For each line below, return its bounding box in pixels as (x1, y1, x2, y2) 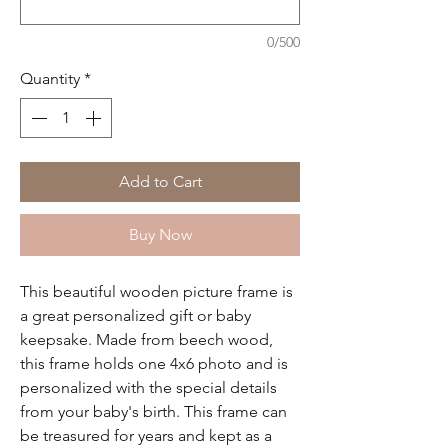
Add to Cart (118, 172, 202, 191)
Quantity (20, 69, 80, 88)
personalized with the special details (20, 378, 277, 397)
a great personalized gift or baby (20, 306, 251, 325)
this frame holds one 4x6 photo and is (20, 354, 288, 373)
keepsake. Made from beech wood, (20, 330, 273, 349)
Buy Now (128, 225, 192, 244)
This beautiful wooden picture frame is (20, 282, 293, 301)
